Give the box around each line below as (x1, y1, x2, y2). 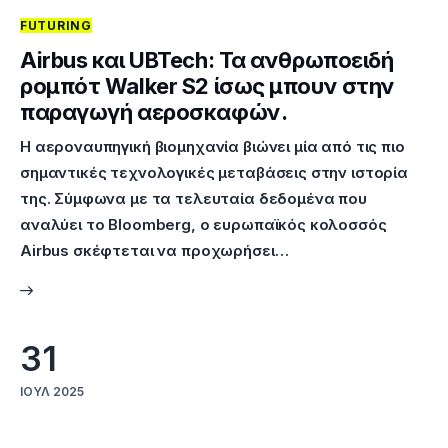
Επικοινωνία (84, 29, 192, 51)
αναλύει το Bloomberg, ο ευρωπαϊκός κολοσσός (20, 215, 387, 235)
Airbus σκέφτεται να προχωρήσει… (20, 241, 289, 261)
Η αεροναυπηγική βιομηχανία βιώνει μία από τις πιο (20, 137, 405, 157)
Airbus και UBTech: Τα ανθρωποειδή (20, 47, 394, 74)
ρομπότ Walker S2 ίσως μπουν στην (20, 73, 395, 100)
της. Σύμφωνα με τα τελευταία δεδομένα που (20, 189, 367, 209)
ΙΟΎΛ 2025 (20, 383, 84, 399)
